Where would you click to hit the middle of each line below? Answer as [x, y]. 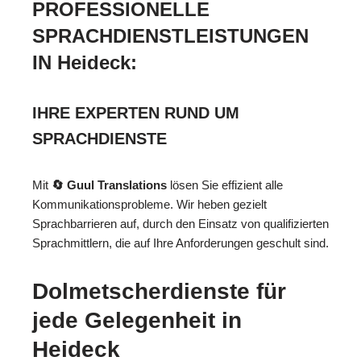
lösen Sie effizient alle [225, 185]
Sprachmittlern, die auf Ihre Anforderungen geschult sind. [180, 243]
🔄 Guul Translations [109, 185]
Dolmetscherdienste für [159, 292]
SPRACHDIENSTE [100, 139]
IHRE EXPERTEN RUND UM [136, 113]
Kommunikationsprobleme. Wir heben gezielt [149, 205]
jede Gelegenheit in [137, 321]
